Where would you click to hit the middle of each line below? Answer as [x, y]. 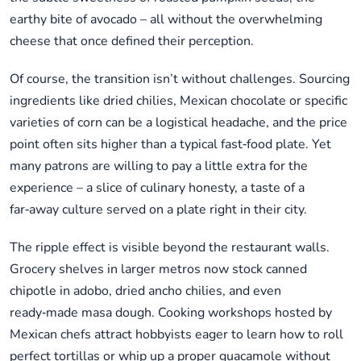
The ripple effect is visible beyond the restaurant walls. [170, 248]
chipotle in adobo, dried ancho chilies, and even [145, 291]
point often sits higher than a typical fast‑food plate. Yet [170, 145]
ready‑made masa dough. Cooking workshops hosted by [171, 313]
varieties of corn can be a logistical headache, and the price [178, 123]
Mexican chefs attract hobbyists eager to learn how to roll [176, 335]
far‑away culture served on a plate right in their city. [158, 210]
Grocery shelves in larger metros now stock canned [158, 270]
